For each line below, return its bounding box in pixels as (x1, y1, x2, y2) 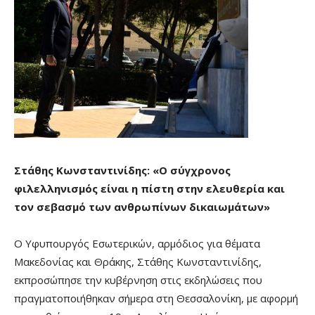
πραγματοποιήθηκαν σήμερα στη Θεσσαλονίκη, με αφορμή (14, 291, 298, 306)
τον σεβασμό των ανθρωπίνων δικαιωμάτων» (14, 200, 270, 214)
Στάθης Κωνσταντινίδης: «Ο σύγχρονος (14, 163, 231, 178)
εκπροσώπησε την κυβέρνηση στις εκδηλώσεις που (14, 273, 262, 288)
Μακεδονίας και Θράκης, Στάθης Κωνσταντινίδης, (14, 255, 262, 269)
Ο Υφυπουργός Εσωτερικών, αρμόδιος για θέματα (14, 236, 260, 251)
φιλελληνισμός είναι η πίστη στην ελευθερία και (14, 181, 285, 196)
